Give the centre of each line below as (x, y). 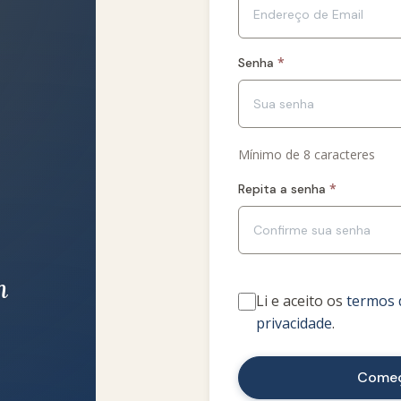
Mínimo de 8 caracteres (307, 154)
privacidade (294, 324)
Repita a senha (282, 189)
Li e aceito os (301, 301)
